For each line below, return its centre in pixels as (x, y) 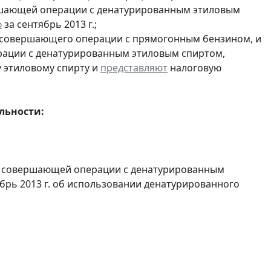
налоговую (194, 67)
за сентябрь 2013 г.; (49, 24)
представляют (134, 67)
